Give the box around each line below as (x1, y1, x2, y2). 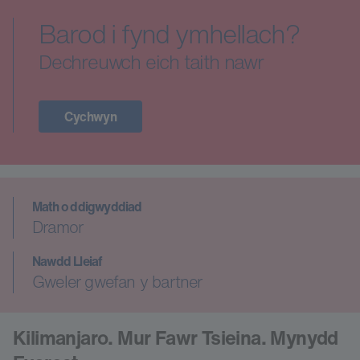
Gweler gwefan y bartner (32, 269, 202, 293)
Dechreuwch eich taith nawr (39, 47, 264, 76)
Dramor (32, 215, 84, 239)
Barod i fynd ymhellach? (39, 14, 300, 53)
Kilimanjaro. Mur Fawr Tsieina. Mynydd (13, 322, 338, 352)
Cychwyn (64, 106, 117, 126)
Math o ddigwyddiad (32, 196, 142, 216)
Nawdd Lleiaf (32, 251, 102, 271)
